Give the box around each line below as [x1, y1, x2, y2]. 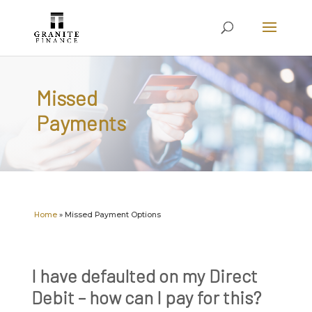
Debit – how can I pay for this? [31, 286, 261, 308]
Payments [36, 110, 126, 135]
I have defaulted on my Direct [31, 265, 258, 286]
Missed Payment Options [64, 210, 161, 219]
